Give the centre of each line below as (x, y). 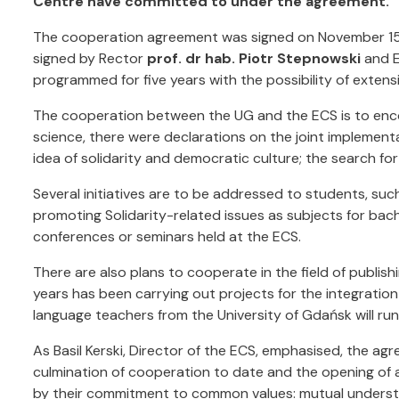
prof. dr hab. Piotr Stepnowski (254, 58)
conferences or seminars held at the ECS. (167, 236)
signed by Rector (90, 58)
